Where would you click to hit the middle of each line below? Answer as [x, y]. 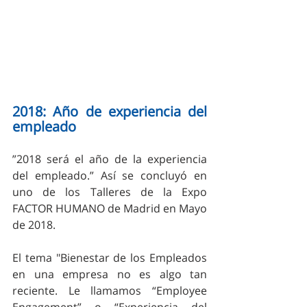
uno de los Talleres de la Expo [110, 192]
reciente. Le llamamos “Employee [110, 290]
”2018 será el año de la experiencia [110, 159]
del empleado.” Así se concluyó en [110, 175]
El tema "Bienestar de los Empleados [110, 257]
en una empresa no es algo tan [110, 274]
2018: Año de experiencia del [110, 111]
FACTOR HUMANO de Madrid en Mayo [110, 208]
